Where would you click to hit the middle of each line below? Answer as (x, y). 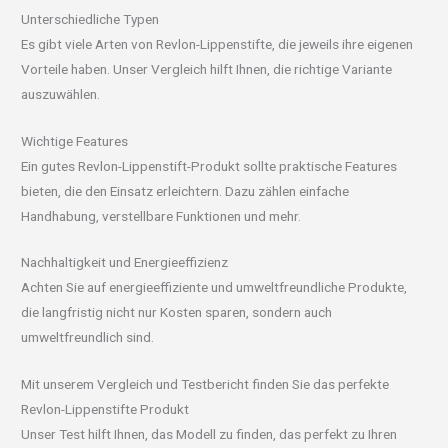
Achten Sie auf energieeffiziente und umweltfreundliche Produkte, (214, 287)
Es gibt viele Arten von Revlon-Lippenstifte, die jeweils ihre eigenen (217, 43)
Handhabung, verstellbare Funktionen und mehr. (161, 215)
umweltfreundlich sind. (88, 337)
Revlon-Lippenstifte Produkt (105, 409)
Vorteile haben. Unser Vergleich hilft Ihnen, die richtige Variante (207, 68)
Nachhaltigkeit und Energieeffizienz (125, 262)
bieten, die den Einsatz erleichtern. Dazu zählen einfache (185, 190)
